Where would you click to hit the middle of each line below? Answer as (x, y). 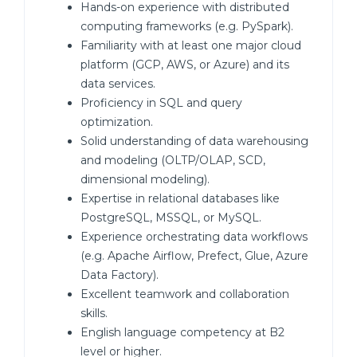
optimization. (117, 122)
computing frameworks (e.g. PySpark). (187, 26)
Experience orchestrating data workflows (194, 237)
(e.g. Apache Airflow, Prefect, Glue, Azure (194, 256)
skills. (94, 313)
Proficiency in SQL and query (161, 103)
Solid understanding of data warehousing (194, 141)
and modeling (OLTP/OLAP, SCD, (173, 160)
